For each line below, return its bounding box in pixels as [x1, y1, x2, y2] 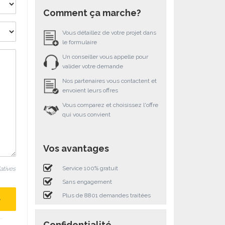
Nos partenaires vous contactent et [62, 77, 157, 84]
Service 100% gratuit [62, 164, 118, 172]
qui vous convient [62, 110, 110, 118]
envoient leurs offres [62, 86, 118, 94]
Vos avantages [43, 143, 109, 154]
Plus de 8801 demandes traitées [62, 191, 151, 199]
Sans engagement [62, 178, 112, 185]
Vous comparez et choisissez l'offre [62, 101, 158, 108]
